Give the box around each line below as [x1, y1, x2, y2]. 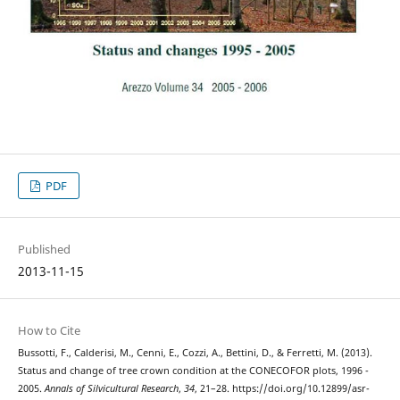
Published [17, 240, 71, 257]
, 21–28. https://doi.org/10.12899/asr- [194, 381, 370, 395]
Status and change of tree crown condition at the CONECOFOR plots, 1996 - [17, 363, 369, 377]
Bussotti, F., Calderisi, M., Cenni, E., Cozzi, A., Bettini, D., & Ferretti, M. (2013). [17, 346, 372, 359]
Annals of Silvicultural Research [44, 381, 179, 395]
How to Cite [17, 321, 80, 338]
